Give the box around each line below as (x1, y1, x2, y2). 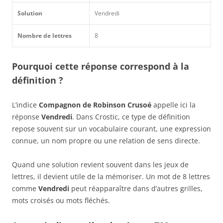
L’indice (12, 100, 39, 110)
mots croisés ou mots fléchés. (12, 195, 110, 205)
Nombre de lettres (17, 31, 72, 40)
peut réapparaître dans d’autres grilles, (69, 183, 203, 193)
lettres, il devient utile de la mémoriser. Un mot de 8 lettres (12, 171, 210, 181)
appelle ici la (151, 100, 196, 110)
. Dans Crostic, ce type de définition (72, 111, 190, 121)
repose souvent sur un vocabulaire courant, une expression (12, 123, 211, 133)
